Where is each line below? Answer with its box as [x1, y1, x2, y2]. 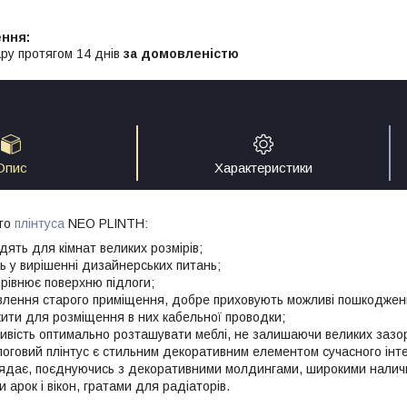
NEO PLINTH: [65, 215, 148, 231]
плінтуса [15, 215, 65, 231]
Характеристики [214, 160, 313, 176]
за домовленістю [124, 45, 239, 61]
